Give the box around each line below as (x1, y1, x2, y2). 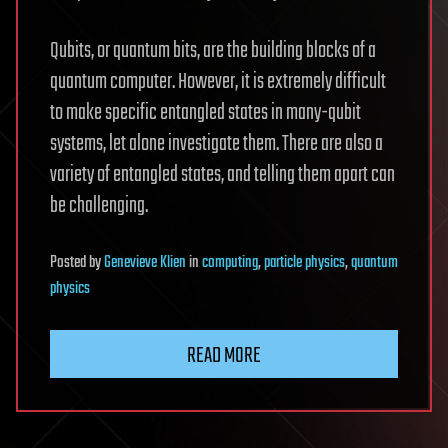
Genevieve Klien (104, 249, 186, 276)
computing (202, 249, 258, 276)
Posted (50, 249, 89, 276)
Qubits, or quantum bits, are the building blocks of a (50, 33, 376, 68)
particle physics (264, 249, 345, 276)
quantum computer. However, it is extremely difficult (50, 64, 386, 99)
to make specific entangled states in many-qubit (50, 95, 361, 130)
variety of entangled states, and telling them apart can (50, 157, 395, 192)
